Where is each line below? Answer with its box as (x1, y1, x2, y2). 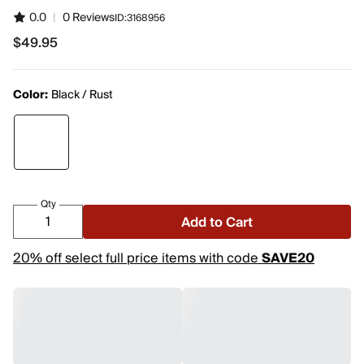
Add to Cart (181, 211, 253, 234)
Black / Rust (51, 85, 113, 105)
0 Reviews (63, 8, 115, 28)
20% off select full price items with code (13, 247, 262, 270)
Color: (13, 85, 48, 105)
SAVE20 (262, 247, 314, 270)
